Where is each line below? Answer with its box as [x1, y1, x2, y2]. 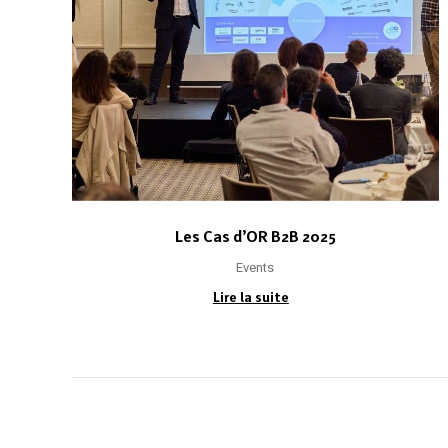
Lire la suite [212, 288, 289, 305]
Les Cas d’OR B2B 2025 [174, 226, 336, 246]
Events [236, 259, 275, 275]
